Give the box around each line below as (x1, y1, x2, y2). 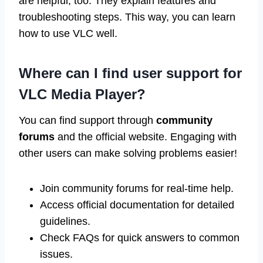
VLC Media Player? (19, 86, 146, 102)
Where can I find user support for (19, 65, 242, 81)
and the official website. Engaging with (55, 130, 237, 143)
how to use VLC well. (19, 27, 117, 39)
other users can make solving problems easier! (19, 147, 237, 159)
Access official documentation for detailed (40, 198, 234, 211)
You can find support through (19, 114, 156, 126)
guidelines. (40, 215, 90, 227)
